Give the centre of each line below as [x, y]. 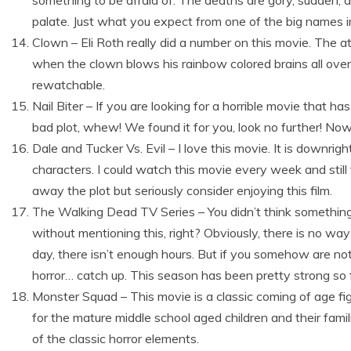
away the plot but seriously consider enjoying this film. [182, 190]
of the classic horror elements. [116, 338]
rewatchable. [69, 85]
